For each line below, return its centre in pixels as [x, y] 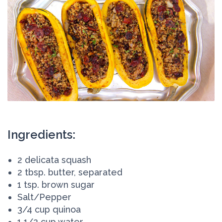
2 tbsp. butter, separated [70, 172]
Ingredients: [41, 135]
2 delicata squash [54, 160]
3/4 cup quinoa [49, 210]
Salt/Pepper [44, 197]
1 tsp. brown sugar [56, 185]
